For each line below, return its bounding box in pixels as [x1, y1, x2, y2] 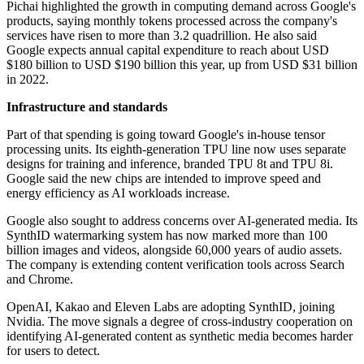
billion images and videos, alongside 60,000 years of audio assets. [6, 243, 342, 258]
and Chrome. [6, 272, 73, 287]
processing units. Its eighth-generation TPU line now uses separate [6, 142, 346, 157]
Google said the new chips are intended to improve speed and [6, 171, 321, 186]
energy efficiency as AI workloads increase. [6, 186, 230, 201]
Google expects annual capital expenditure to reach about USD [6, 43, 329, 58]
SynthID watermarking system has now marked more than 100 [6, 228, 327, 243]
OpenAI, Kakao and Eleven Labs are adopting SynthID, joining [6, 300, 335, 314]
